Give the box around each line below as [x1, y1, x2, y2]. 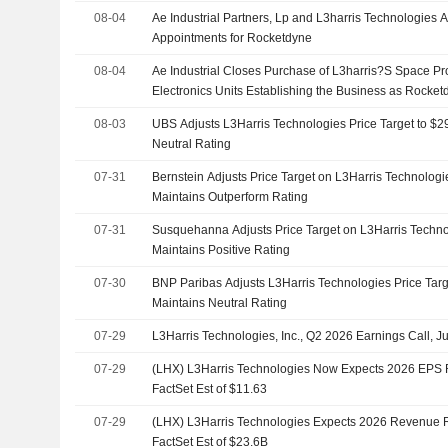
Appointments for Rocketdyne [152, 30, 313, 45]
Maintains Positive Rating [152, 242, 291, 257]
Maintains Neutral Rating [152, 295, 288, 310]
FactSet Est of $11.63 [152, 381, 268, 396]
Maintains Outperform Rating [152, 189, 309, 204]
